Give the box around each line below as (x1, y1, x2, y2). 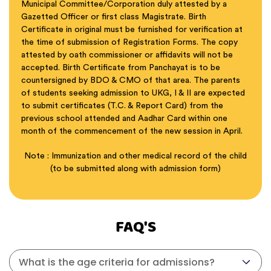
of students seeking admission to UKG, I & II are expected (21, 89, 245, 97)
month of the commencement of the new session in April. (21, 127, 243, 135)
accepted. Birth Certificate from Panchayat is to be (21, 64, 220, 72)
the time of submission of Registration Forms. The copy (21, 38, 238, 47)
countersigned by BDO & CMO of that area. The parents (21, 76, 240, 85)
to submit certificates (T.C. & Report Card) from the (21, 102, 223, 110)
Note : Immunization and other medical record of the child (24, 152, 247, 160)
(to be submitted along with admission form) (50, 165, 221, 173)
